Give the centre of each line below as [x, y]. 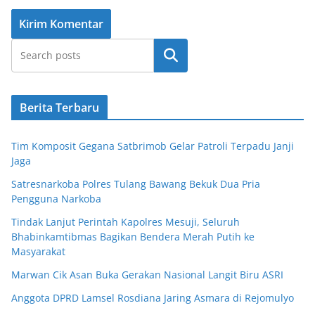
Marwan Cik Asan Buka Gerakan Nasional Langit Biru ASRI [147, 275]
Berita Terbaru [60, 108]
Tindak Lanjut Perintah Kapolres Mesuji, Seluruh [126, 222]
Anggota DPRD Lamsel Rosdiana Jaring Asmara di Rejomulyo [153, 298]
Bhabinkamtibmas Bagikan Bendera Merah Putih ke [133, 237]
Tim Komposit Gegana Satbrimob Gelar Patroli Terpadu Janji [153, 146]
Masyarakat [38, 252]
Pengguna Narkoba [56, 199]
